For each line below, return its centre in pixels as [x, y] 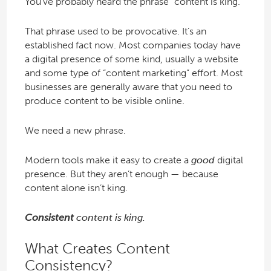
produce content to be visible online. [104, 100]
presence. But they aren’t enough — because [121, 174]
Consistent [49, 217]
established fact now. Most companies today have [132, 45]
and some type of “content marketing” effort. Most [133, 73]
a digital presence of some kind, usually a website [131, 59]
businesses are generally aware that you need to [128, 87]
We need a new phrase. [75, 130]
